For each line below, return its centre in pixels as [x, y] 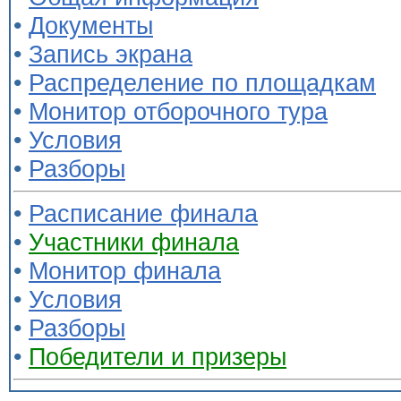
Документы [91, 26]
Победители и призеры [158, 357]
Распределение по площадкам [202, 83]
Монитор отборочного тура [178, 111]
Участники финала [134, 242]
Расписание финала [143, 213]
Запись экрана [111, 54]
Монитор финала [125, 271]
